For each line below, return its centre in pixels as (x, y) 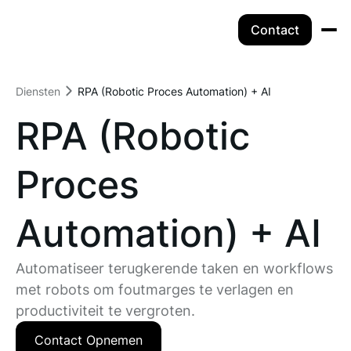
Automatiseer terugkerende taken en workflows (174, 268)
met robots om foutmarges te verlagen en (155, 289)
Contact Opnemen (89, 340)
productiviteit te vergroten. (105, 311)
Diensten (38, 91)
